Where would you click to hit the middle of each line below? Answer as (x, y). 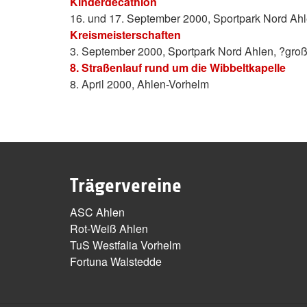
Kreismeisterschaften (125, 35)
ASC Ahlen (97, 212)
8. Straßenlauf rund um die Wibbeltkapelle (178, 67)
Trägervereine (126, 186)
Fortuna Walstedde (116, 261)
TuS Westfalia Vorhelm (125, 245)
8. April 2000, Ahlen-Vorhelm (139, 84)
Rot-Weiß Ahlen (109, 229)
